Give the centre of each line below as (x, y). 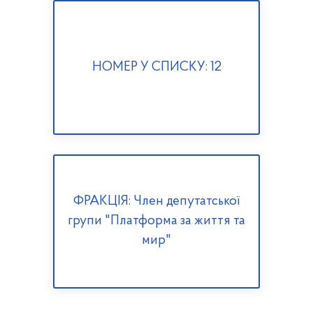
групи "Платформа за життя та (156, 221)
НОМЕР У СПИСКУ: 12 (156, 67)
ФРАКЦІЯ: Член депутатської (156, 202)
